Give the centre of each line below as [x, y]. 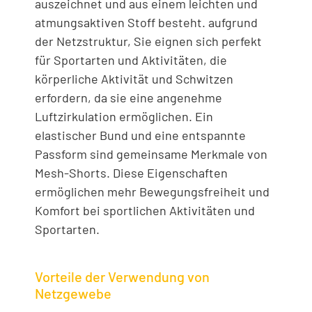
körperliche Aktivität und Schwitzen [134, 78]
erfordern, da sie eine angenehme [128, 97]
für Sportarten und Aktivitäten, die [131, 60]
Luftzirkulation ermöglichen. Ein [124, 116]
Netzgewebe [73, 294]
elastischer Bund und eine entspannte [140, 135]
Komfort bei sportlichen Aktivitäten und [145, 210]
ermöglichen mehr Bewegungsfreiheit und [152, 191]
